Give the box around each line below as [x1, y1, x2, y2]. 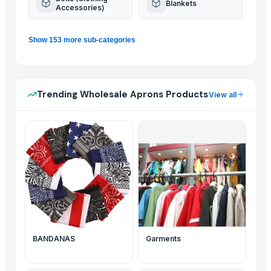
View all [209, 90, 237, 99]
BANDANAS [33, 234, 75, 243]
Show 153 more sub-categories [28, 36, 135, 44]
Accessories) [56, 3, 105, 12]
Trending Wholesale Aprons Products [37, 88, 208, 100]
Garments [146, 234, 181, 243]
